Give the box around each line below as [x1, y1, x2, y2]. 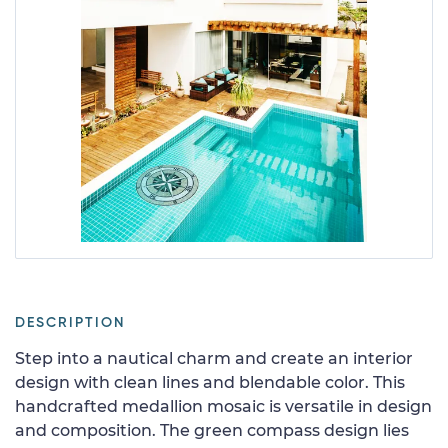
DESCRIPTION [15, 315, 125, 330]
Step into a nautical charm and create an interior [15, 348, 413, 368]
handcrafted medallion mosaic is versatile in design [15, 396, 432, 416]
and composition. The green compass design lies [15, 420, 409, 440]
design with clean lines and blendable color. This [15, 372, 405, 392]
